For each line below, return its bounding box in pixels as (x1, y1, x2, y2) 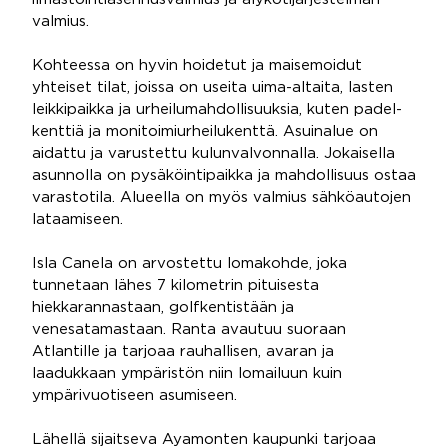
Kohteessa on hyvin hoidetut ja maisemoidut (32, 59, 362, 72)
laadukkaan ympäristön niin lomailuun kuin (32, 367, 342, 380)
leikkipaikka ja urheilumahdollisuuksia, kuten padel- (32, 103, 402, 116)
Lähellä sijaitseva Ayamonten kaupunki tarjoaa (32, 433, 376, 446)
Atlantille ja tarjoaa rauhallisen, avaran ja (32, 345, 334, 358)
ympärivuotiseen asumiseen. (32, 389, 237, 402)
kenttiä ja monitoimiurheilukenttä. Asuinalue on (32, 125, 378, 138)
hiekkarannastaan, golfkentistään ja (32, 301, 294, 314)
